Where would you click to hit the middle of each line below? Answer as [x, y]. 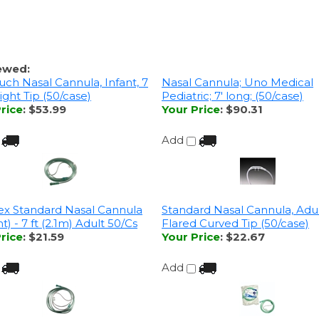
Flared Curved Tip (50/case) [235, 211]
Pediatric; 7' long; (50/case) [232, 93]
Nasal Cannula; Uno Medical [237, 79]
